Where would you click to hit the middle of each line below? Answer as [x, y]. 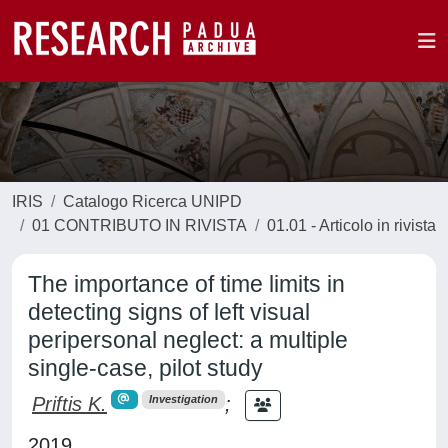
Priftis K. [69, 403]
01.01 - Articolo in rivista [351, 225]
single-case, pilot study [145, 368]
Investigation [183, 399]
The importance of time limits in [186, 284]
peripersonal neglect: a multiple [188, 340]
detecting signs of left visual [169, 312]
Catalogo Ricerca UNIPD [152, 201]
